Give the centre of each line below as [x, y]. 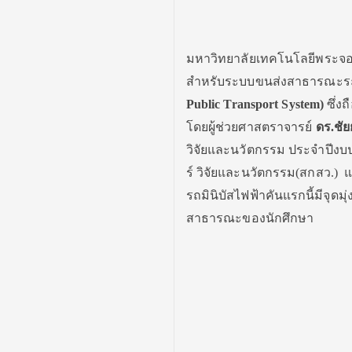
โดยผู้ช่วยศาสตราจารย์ [251, 127]
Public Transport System [253, 104]
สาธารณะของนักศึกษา [251, 218]
